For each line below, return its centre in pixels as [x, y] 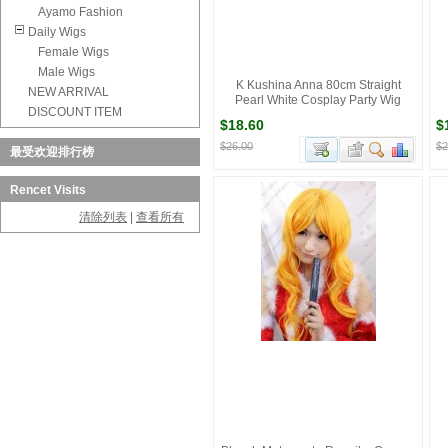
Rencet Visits [48, 190]
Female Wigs [73, 52]
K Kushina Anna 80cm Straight [318, 85]
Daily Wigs [57, 32]
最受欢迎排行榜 [52, 152]
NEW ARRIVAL [68, 92]
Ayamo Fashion [80, 12]
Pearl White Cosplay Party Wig [318, 100]
